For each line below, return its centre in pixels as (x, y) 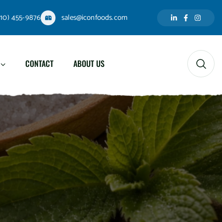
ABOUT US (89, 63)
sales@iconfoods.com (94, 18)
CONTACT (40, 63)
